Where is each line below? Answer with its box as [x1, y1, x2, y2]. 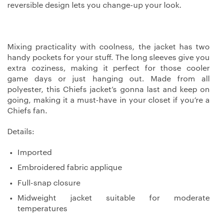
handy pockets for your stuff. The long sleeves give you [7, 53, 210, 62]
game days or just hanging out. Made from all [7, 75, 210, 83]
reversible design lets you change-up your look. [7, 1, 182, 10]
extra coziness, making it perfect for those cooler [7, 64, 210, 72]
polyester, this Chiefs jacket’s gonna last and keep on [7, 85, 210, 93]
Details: [7, 127, 34, 136]
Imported [17, 148, 52, 156]
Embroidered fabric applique [17, 164, 122, 172]
